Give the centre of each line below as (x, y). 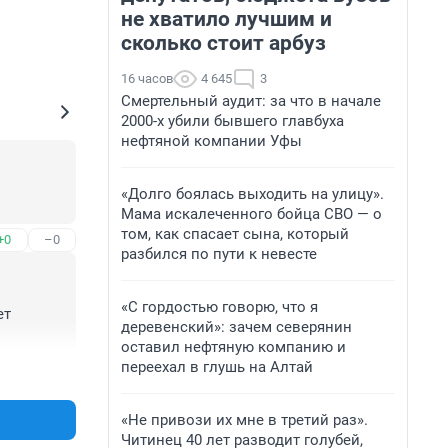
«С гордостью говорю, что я (219, 307)
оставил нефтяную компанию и (233, 347)
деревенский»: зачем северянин (236, 327)
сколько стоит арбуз (223, 43)
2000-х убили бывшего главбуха (232, 121)
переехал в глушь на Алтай (217, 367)
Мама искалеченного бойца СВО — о (251, 214)
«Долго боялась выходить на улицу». (252, 194)
